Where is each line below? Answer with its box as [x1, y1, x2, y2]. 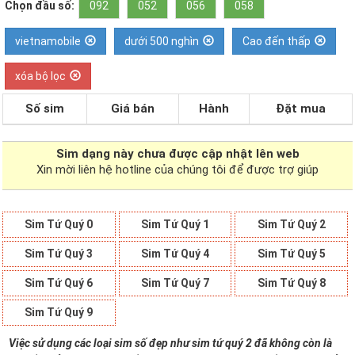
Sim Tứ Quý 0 [25, 218, 94, 231]
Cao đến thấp [242, 35, 311, 48]
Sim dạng [55, 147, 113, 161]
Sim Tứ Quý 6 [25, 277, 94, 289]
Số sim [25, 101, 64, 116]
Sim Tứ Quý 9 [25, 306, 94, 319]
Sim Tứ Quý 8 [257, 277, 326, 289]
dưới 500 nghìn [124, 35, 199, 48]
